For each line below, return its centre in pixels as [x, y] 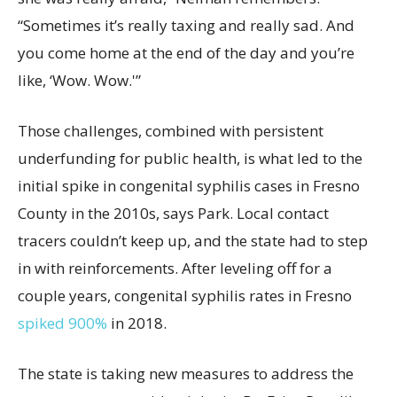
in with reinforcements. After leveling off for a [175, 268]
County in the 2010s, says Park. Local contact [173, 213]
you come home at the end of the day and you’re [186, 53]
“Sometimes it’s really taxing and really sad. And [186, 25]
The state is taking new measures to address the [186, 374]
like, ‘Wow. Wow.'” [79, 80]
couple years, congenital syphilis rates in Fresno [185, 296]
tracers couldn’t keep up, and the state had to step [193, 241]
